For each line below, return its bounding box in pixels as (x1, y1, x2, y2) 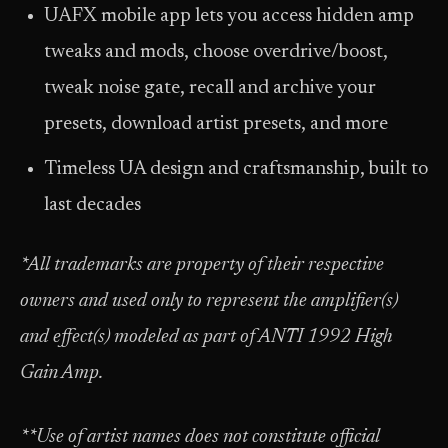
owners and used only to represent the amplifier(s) (20, 292, 398, 312)
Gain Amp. (20, 364, 103, 384)
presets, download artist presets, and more (44, 114, 388, 134)
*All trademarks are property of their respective (20, 256, 384, 276)
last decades (44, 196, 141, 216)
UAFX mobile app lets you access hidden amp (44, 6, 414, 26)
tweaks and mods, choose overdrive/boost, (44, 42, 388, 62)
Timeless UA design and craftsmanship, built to (44, 160, 428, 180)
